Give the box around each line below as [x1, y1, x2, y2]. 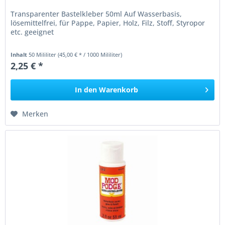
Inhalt [11, 51, 29, 59]
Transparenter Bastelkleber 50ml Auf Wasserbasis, [11, 9, 182, 19]
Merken [22, 109, 49, 119]
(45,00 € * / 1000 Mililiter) [58, 51, 123, 59]
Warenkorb [99, 85, 139, 95]
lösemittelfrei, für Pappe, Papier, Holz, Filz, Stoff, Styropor [11, 18, 205, 28]
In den [75, 85, 97, 95]
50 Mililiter [29, 51, 58, 59]
